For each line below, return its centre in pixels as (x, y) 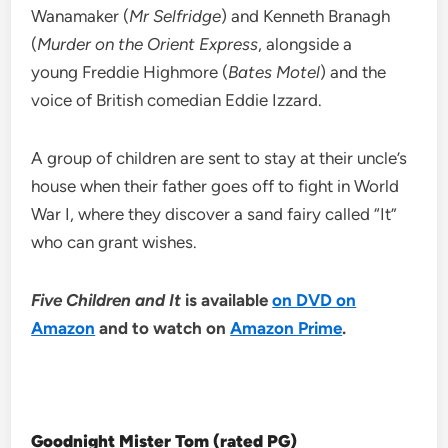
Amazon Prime (286, 327)
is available (229, 299)
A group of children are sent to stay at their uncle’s (219, 157)
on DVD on (314, 299)
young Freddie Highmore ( (130, 71)
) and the (353, 71)
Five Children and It (108, 299)
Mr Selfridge (175, 15)
